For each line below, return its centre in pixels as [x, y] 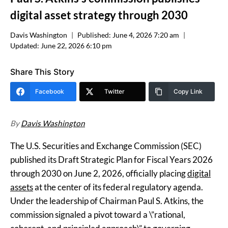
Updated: [25, 46]
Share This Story [42, 72]
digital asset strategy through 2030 [99, 15]
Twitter [115, 92]
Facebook [50, 92]
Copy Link [188, 92]
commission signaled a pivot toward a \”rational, [98, 215]
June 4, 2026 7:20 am [146, 35]
